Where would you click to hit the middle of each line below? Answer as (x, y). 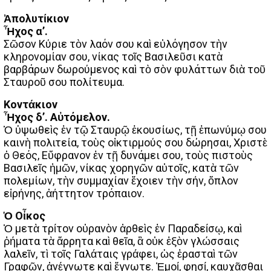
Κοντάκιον (31, 104)
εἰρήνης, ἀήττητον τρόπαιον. (74, 193)
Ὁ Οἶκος (24, 215)
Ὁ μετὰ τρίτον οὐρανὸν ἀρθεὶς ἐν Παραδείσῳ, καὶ (123, 228)
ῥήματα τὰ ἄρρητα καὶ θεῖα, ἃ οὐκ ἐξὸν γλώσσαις (122, 241)
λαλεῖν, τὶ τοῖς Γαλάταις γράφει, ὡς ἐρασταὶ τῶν (121, 253)
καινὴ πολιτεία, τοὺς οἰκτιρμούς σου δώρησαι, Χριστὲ (135, 142)
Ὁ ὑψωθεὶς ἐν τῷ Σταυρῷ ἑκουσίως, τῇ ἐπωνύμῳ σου (135, 129)
